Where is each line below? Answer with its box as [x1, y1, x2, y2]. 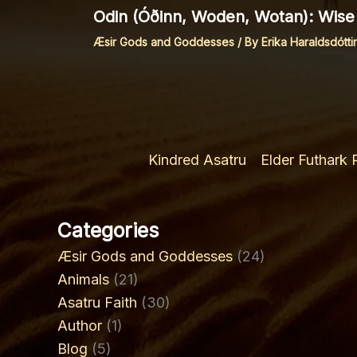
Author [57, 317, 102, 335]
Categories [57, 218, 159, 243]
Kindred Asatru [147, 151, 246, 169]
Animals [57, 271, 109, 288]
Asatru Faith [57, 294, 137, 312]
